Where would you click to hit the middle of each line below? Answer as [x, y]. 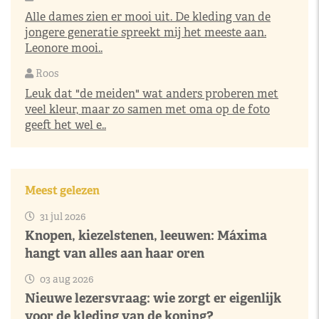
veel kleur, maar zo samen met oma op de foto [147, 109]
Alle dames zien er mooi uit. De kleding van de [148, 17]
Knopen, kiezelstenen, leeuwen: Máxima [146, 235]
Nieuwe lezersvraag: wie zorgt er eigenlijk [153, 298]
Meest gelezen [62, 190]
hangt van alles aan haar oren [115, 253]
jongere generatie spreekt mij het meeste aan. [146, 32]
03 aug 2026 [66, 279]
